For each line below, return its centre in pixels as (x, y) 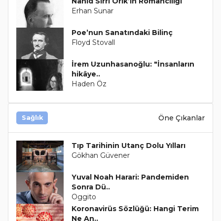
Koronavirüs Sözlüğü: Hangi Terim (135, 209)
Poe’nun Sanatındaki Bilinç (122, 33)
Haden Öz (89, 84)
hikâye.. (86, 74)
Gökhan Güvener (100, 156)
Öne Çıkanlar (182, 118)
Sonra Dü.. (91, 187)
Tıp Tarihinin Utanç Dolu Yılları (128, 146)
